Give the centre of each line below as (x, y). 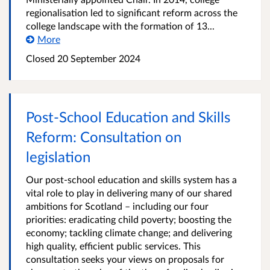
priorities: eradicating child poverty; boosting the (129, 219)
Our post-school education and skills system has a (131, 179)
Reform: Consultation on (104, 137)
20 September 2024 (98, 58)
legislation (58, 156)
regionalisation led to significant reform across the (132, 12)
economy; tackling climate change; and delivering (129, 232)
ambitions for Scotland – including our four (117, 206)
